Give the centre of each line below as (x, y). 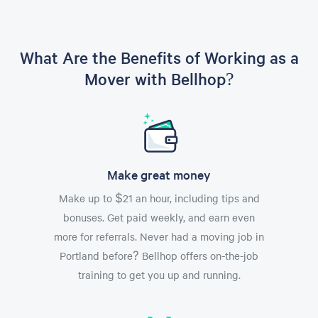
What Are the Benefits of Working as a (159, 57)
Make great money (159, 174)
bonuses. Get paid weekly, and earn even (159, 217)
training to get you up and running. (159, 275)
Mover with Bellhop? (159, 79)
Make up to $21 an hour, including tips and (159, 198)
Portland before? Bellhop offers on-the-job (159, 256)
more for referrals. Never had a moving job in (159, 236)
